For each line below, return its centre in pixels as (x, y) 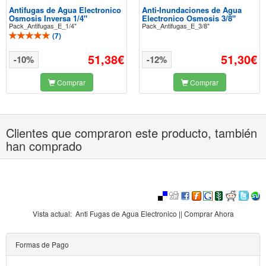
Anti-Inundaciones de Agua (192, 10)
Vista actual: (54, 213)
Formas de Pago (42, 244)
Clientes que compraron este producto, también (132, 133)
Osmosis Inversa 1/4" (48, 18)
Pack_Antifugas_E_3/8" (176, 26)
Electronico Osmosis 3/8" (189, 18)
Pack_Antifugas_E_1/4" (43, 26)
